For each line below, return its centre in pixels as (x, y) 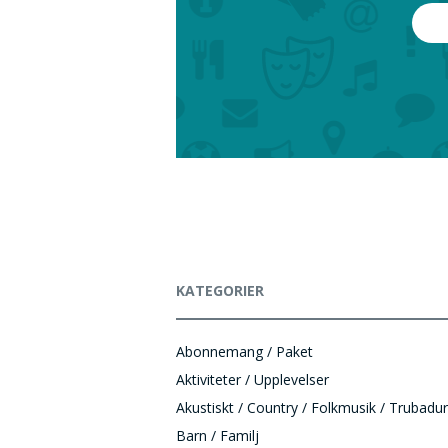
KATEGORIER (220, 290)
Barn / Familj (217, 435)
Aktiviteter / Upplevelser (252, 379)
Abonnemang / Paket (244, 351)
